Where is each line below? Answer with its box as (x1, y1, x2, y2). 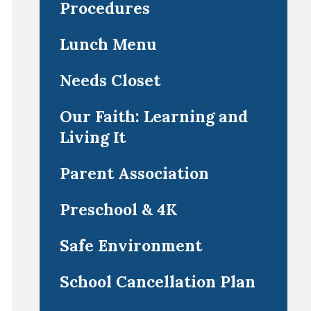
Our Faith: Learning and (59, 106, 248, 126)
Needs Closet (59, 70, 160, 90)
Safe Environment (59, 235, 202, 255)
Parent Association (59, 163, 209, 183)
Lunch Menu (59, 34, 157, 54)
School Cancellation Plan (59, 271, 255, 292)
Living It (59, 127, 126, 147)
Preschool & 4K (59, 199, 178, 219)
